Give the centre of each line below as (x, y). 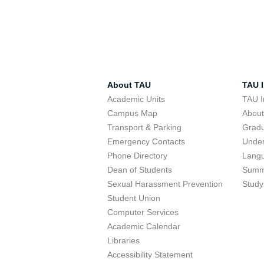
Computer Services (143, 212)
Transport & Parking (144, 127)
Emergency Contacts (146, 141)
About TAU (129, 85)
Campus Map (132, 113)
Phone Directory (137, 156)
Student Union (134, 198)
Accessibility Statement (150, 255)
